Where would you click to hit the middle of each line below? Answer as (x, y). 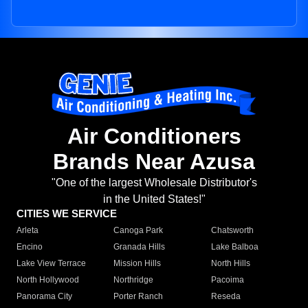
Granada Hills (140, 247)
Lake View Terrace (51, 264)
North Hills (230, 264)
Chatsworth (232, 231)
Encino (30, 247)
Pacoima (227, 280)
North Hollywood (48, 280)
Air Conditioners (154, 136)
